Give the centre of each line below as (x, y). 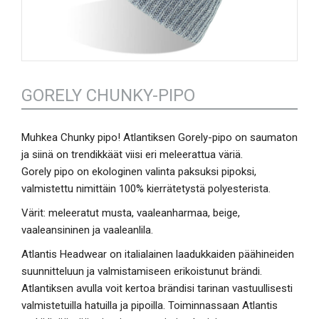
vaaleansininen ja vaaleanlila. (87, 230)
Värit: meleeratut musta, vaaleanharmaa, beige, (131, 213)
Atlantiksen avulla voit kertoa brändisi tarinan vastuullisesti (157, 288)
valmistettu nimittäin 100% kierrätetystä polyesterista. (146, 189)
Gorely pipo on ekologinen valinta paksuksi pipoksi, (139, 172)
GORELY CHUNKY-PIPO (108, 95)
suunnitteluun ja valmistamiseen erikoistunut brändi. (142, 271)
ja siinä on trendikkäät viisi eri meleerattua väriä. (132, 155)
